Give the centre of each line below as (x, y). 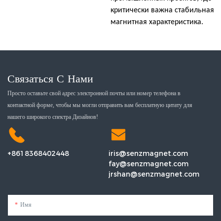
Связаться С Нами (50, 78)
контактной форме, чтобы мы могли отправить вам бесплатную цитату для (100, 105)
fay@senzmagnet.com (148, 164)
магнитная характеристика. (157, 22)
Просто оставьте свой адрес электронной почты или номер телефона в (94, 93)
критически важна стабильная (162, 10)
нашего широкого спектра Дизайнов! (53, 117)
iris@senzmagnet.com (148, 154)
